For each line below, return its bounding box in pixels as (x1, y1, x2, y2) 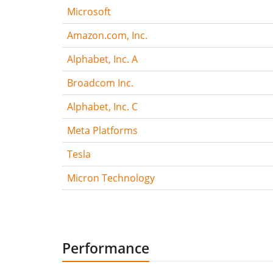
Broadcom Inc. (67, 76, 133, 90)
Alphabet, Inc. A (67, 52, 138, 66)
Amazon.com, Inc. (67, 28, 147, 42)
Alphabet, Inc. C (67, 99, 138, 113)
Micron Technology (67, 171, 155, 185)
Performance (62, 238, 149, 258)
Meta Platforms (67, 123, 138, 137)
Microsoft (67, 4, 111, 18)
